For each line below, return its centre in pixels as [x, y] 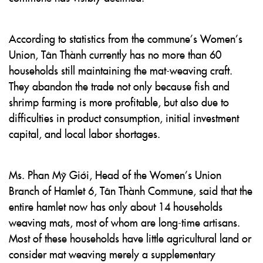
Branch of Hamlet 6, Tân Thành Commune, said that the [131, 190]
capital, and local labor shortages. [85, 134]
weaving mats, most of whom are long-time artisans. [124, 222]
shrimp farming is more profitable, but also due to [119, 102]
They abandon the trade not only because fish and [119, 86]
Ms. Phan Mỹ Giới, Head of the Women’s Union [115, 175]
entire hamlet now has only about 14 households [116, 206]
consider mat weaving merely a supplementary [112, 254]
